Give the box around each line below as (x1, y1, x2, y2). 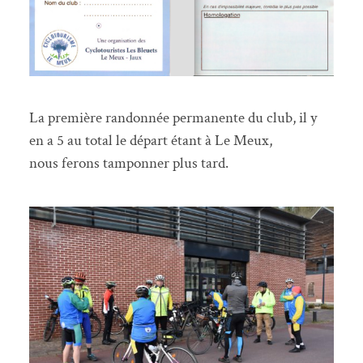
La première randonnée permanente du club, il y (28, 108, 317, 129)
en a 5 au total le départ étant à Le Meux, (28, 130, 272, 152)
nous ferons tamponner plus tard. (28, 153, 228, 174)
